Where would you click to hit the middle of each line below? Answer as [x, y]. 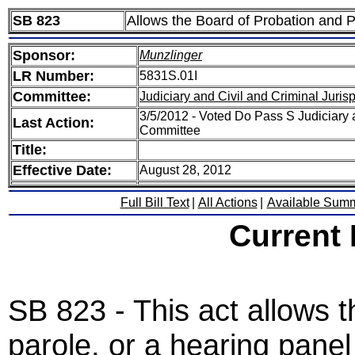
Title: [30, 150]
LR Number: [53, 76]
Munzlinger [171, 55]
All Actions [227, 202]
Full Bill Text [155, 202]
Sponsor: [44, 55]
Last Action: [53, 123]
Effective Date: [62, 170]
